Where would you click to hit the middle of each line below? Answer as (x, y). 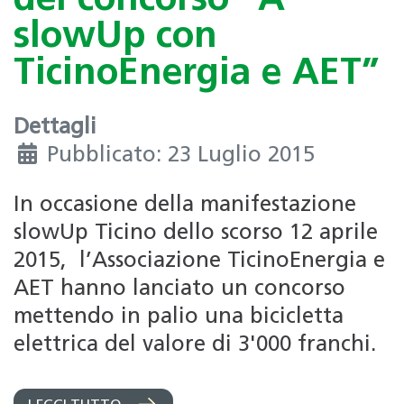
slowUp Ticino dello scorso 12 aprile (196, 234)
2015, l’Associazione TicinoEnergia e (199, 262)
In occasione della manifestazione (185, 206)
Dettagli (55, 129)
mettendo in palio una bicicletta (179, 318)
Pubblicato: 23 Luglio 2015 (181, 156)
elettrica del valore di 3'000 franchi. (195, 346)
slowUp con (115, 37)
